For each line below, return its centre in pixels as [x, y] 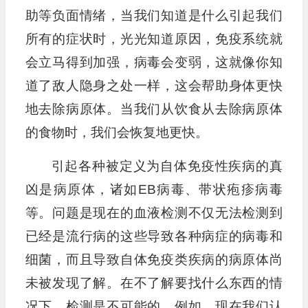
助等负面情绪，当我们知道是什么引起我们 [154, 16]
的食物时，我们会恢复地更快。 [117, 133]
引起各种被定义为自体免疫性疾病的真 [167, 166]
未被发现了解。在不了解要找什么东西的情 [154, 283]
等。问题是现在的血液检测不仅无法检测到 [154, 213]
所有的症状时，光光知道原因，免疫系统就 [154, 39]
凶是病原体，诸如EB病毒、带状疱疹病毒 [154, 190]
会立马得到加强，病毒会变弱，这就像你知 [154, 63]
